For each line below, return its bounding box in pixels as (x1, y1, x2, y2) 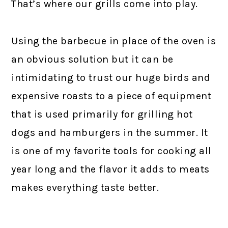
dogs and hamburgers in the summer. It (11, 127, 208, 138)
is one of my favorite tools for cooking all (11, 145, 212, 157)
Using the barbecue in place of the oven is (11, 35, 216, 47)
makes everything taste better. (11, 182, 159, 193)
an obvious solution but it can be (11, 53, 174, 65)
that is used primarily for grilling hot (11, 108, 193, 120)
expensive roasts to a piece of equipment (11, 90, 212, 102)
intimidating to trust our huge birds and (11, 72, 211, 83)
